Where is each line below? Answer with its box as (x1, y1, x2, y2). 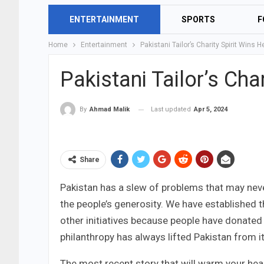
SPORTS (181, 15, 215, 24)
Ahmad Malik (90, 105, 130, 114)
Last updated (151, 105, 193, 113)
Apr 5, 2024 (194, 105, 227, 113)
